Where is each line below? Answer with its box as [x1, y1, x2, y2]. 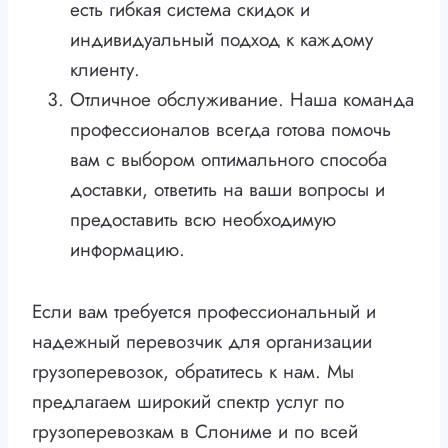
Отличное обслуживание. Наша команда [70, 86, 414, 114]
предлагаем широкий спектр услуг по [32, 388, 344, 416]
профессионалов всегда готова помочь [70, 116, 391, 144]
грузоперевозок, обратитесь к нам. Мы [32, 358, 354, 386]
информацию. [70, 236, 185, 264]
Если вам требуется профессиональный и [32, 298, 376, 326]
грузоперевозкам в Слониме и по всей [32, 418, 358, 446]
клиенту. [70, 56, 140, 84]
